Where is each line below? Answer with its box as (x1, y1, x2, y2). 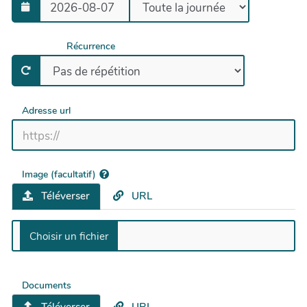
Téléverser (38, 188, 90, 203)
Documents (22, 279, 71, 293)
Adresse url (22, 103, 71, 117)
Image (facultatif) (22, 167, 96, 181)
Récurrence (66, 40, 115, 53)
